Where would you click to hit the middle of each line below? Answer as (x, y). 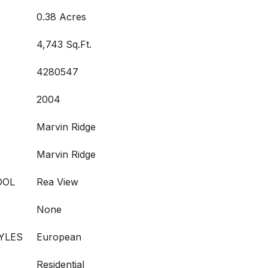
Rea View (57, 182)
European (59, 237)
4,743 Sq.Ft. (64, 44)
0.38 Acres (61, 17)
